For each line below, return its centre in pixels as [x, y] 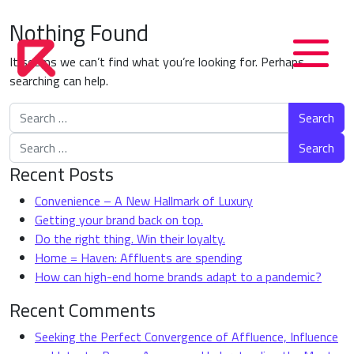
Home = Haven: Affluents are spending [139, 258]
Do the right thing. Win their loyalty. [130, 239]
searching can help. [59, 81]
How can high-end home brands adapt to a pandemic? [178, 277]
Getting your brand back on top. [119, 220]
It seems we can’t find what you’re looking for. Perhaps [157, 62]
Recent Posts [62, 174]
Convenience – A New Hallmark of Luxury [144, 201]
